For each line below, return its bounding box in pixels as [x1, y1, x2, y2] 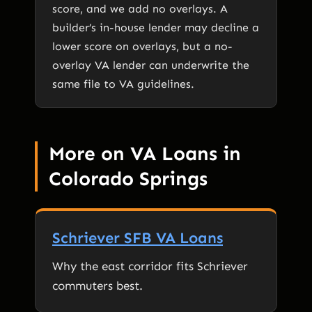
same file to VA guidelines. [52, 77, 194, 91]
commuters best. [52, 278, 143, 292]
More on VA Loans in [49, 141, 241, 165]
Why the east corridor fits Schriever [52, 258, 248, 273]
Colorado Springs [49, 166, 208, 190]
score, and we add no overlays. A [52, 1, 228, 15]
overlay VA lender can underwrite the [52, 58, 249, 72]
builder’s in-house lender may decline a [52, 20, 259, 34]
